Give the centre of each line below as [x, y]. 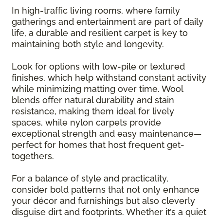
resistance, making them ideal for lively [93, 111]
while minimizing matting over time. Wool [97, 89]
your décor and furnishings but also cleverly [103, 201]
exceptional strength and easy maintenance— [107, 134]
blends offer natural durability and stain [93, 100]
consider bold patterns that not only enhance [106, 190]
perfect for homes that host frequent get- [98, 145]
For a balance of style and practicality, [90, 179]
